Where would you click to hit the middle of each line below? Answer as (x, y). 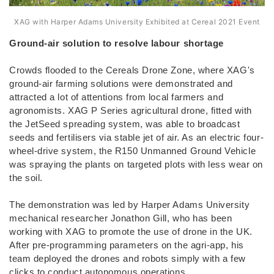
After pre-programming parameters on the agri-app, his (127, 245)
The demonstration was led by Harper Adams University (130, 204)
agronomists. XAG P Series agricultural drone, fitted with (131, 110)
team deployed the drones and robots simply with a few (128, 258)
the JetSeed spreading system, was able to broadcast (125, 124)
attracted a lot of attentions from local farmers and (117, 97)
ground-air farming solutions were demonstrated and (121, 83)
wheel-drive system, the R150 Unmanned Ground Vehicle (133, 150)
